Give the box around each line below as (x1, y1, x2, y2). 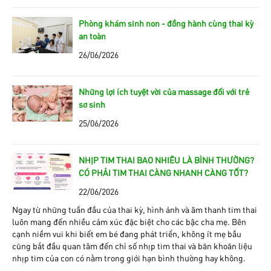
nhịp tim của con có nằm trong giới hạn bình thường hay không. (12, 252, 246, 263)
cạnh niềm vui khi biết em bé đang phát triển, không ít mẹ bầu (12, 227, 241, 239)
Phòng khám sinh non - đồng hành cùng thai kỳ (79, 17, 253, 28)
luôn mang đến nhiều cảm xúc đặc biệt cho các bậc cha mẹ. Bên (12, 215, 246, 227)
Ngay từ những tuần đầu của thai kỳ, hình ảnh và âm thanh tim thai (12, 203, 257, 215)
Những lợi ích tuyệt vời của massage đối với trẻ (79, 85, 249, 97)
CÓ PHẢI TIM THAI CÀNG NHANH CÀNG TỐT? (79, 166, 248, 178)
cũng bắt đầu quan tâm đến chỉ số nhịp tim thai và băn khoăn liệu (12, 240, 252, 251)
